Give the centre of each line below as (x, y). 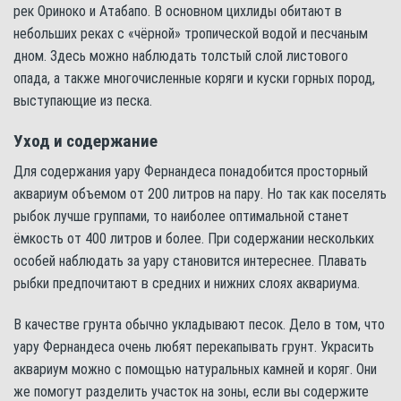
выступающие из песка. (83, 100)
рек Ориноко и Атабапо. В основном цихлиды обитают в (178, 11)
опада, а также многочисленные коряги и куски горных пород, (194, 78)
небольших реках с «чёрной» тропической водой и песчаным (191, 33)
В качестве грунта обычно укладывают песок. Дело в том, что (199, 324)
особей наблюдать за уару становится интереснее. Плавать (190, 261)
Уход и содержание (85, 141)
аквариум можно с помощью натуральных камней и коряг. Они (195, 369)
